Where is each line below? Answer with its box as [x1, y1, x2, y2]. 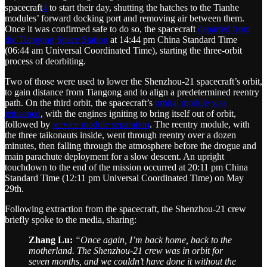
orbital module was [155, 97, 226, 108]
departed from [198, 23, 250, 34]
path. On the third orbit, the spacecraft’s [5, 97, 155, 108]
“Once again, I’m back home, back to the [75, 234, 232, 245]
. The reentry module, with [150, 119, 250, 129]
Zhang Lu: [29, 234, 73, 245]
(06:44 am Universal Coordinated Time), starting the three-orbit [5, 45, 242, 55]
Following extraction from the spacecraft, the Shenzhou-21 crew [5, 203, 246, 214]
